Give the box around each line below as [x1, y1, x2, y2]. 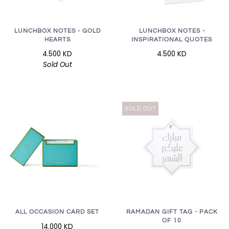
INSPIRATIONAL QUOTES [131, 36, 212, 43]
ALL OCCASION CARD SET [15, 209, 99, 216]
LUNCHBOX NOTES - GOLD [14, 28, 101, 35]
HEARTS [44, 36, 71, 43]
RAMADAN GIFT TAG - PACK [126, 209, 218, 216]
